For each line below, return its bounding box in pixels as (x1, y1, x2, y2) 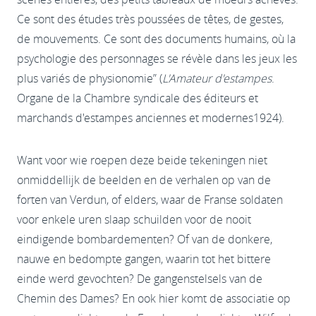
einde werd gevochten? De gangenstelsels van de (17, 270, 262, 286)
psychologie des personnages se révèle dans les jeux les (17, 50, 297, 66)
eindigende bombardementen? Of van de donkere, (17, 231, 272, 247)
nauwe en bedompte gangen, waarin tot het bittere (17, 250, 271, 267)
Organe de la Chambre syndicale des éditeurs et (17, 90, 258, 106)
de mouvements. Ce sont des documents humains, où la (17, 30, 296, 47)
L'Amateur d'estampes (162, 70, 272, 86)
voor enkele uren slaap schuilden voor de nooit (17, 211, 251, 227)
